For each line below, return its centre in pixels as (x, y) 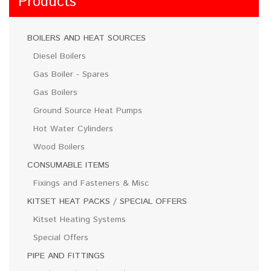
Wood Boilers (59, 147)
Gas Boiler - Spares (71, 74)
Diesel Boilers (60, 56)
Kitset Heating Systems (80, 219)
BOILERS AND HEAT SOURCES (87, 38)
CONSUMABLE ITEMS (68, 165)
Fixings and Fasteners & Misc (91, 183)
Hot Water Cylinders (73, 129)
